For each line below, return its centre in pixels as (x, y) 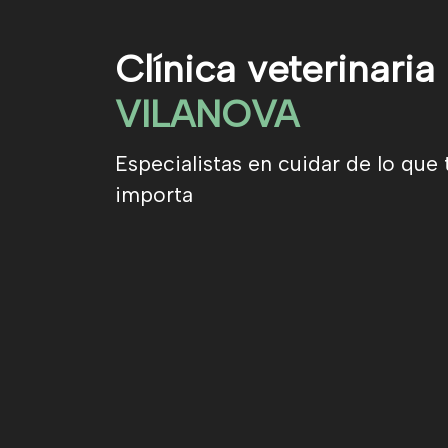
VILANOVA (206, 113)
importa (153, 195)
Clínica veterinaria (274, 68)
